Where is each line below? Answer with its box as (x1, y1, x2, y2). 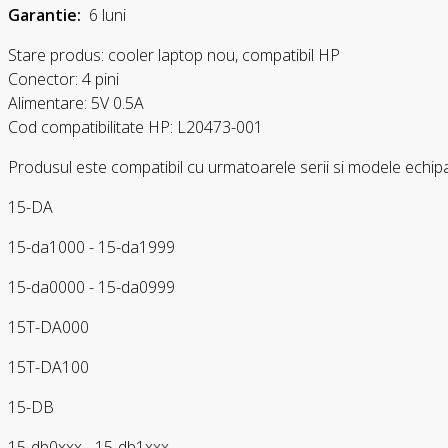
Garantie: (8, 4, 81, 26)
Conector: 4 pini (8, 68, 119, 90)
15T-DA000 (8, 316, 89, 338)
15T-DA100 (8, 356, 89, 378)
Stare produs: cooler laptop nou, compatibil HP (8, 44, 340, 66)
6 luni (81, 4, 126, 26)
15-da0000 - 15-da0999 (8, 276, 175, 298)
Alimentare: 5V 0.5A (8, 92, 144, 114)
